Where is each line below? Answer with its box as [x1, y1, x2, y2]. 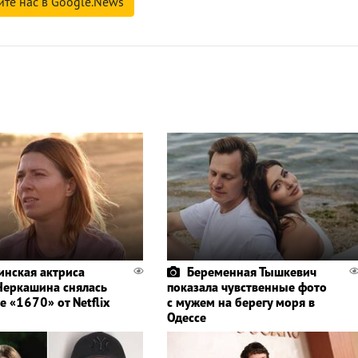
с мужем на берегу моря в [166, 294, 315, 311]
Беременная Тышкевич [186, 264, 316, 280]
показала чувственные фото [166, 279, 327, 296]
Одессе [166, 309, 206, 326]
